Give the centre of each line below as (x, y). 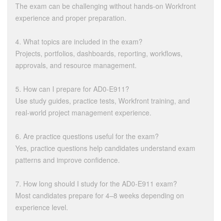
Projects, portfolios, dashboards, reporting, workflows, (99, 54)
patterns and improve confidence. (68, 160)
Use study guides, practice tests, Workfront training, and (103, 101)
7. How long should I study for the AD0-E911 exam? (96, 184)
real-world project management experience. (83, 113)
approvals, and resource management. (76, 65)
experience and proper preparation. (71, 18)
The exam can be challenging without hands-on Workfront (106, 6)
